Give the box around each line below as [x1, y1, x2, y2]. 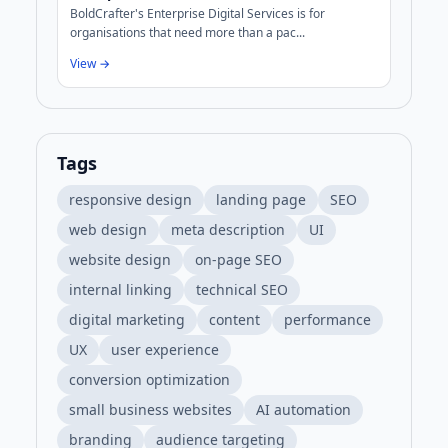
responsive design [69, 190, 192, 210]
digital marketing [69, 310, 185, 330]
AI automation [256, 400, 351, 420]
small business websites [69, 400, 232, 420]
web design [69, 220, 147, 240]
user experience [111, 340, 219, 360]
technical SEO [196, 280, 288, 300]
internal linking [69, 280, 172, 300]
